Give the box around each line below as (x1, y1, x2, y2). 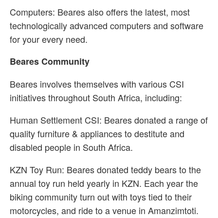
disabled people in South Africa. (10, 141, 133, 153)
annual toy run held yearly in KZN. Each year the (10, 177, 198, 189)
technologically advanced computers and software (10, 19, 203, 32)
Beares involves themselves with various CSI (10, 77, 184, 90)
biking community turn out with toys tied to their (10, 190, 192, 203)
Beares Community (10, 55, 90, 68)
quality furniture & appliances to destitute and (10, 127, 184, 140)
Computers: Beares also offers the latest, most (10, 5, 190, 18)
